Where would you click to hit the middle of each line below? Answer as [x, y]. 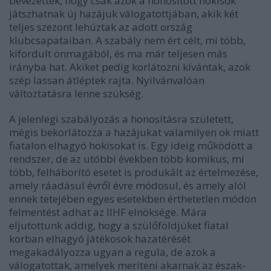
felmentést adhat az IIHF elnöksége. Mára [108, 212]
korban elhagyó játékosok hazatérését [100, 239]
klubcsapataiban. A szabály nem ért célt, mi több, [127, 40]
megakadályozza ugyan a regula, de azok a [113, 252]
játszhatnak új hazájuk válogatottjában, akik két [124, 14]
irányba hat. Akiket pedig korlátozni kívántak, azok [130, 67]
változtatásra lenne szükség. [76, 93]
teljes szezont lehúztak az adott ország [101, 27]
